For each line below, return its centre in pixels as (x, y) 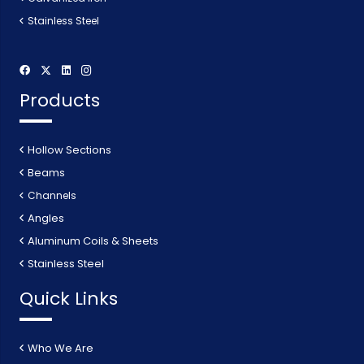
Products (60, 100)
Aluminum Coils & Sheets (93, 240)
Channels (52, 195)
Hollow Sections (70, 149)
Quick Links (69, 298)
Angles (46, 218)
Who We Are (61, 348)
